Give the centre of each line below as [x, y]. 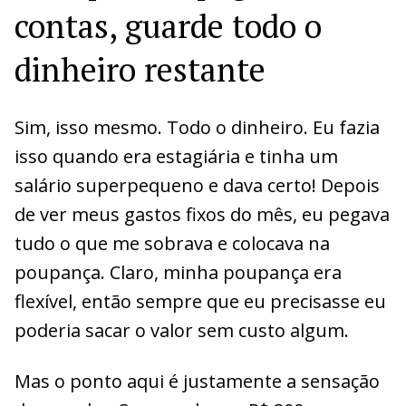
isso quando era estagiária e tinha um [176, 156]
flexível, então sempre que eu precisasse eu [200, 301]
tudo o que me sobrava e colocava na [172, 243]
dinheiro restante [140, 69]
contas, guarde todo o [168, 25]
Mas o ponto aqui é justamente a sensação [197, 381]
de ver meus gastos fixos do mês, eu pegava [202, 214]
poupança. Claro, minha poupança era [178, 272]
